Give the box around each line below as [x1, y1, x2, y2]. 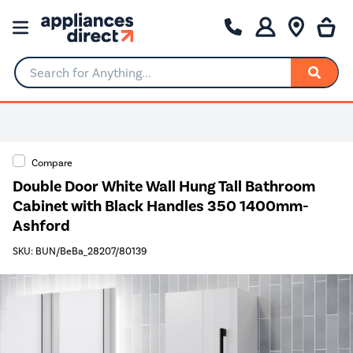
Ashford [13, 215, 70, 236]
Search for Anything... [15, 72, 134, 86]
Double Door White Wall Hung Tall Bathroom [13, 176, 315, 196]
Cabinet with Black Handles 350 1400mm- [13, 195, 309, 216]
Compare [32, 156, 72, 169]
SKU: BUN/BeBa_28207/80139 [13, 245, 147, 258]
